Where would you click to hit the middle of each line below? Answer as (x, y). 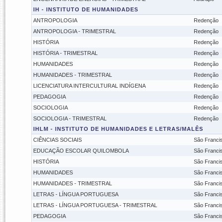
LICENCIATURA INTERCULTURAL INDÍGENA (89, 86)
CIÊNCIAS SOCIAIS (57, 140)
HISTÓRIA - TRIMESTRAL (65, 53)
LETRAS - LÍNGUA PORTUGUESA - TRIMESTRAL (95, 205)
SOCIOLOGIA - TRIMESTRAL (70, 118)
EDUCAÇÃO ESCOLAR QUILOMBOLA (81, 151)
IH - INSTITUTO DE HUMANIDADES (85, 9)
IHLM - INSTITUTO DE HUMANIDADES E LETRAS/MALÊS (118, 129)
